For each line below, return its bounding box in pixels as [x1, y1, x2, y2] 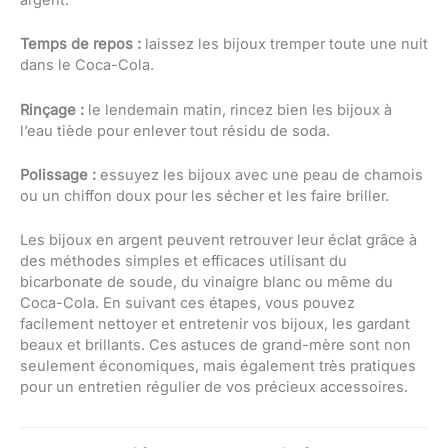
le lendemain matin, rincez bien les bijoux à [84, 100, 392, 119]
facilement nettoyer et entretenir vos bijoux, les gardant [20, 315, 410, 334]
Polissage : [20, 165, 96, 184]
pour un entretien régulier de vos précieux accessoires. [20, 378, 408, 397]
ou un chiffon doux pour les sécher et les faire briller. [20, 186, 389, 205]
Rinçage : [20, 100, 84, 119]
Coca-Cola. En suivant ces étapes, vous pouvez [20, 294, 355, 313]
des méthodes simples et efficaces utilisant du [20, 252, 347, 271]
